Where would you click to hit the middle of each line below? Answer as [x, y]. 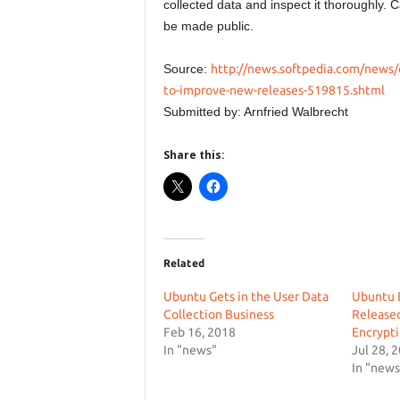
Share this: [194, 155]
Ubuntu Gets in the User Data [246, 296]
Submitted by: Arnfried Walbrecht [255, 112]
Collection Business [218, 314]
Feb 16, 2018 [199, 332]
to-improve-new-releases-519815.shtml [274, 90]
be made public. [208, 26]
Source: [187, 69]
